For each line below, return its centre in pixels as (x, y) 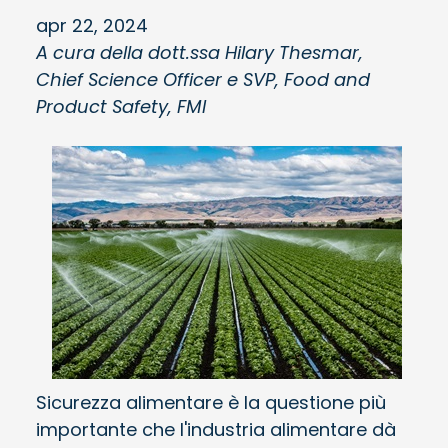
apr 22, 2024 (92, 25)
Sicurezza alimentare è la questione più (211, 402)
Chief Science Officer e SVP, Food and (203, 79)
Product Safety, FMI (121, 106)
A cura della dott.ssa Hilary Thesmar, (199, 52)
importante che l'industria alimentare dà (216, 429)
